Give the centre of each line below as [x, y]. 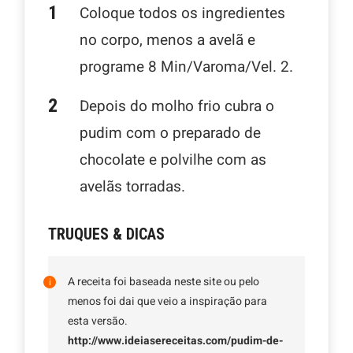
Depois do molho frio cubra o [177, 106]
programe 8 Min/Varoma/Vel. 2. [186, 67]
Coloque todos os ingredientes [182, 13]
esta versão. [98, 321]
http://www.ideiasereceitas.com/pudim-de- [175, 340]
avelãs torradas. [132, 186]
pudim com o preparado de [170, 133]
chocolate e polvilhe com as [173, 160]
